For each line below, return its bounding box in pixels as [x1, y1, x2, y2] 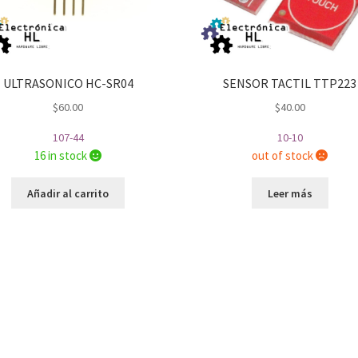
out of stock [252, 148, 316, 164]
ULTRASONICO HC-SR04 [2, 75, 133, 92]
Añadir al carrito [27, 185, 109, 201]
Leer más [267, 185, 312, 201]
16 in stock [34, 148, 90, 164]
